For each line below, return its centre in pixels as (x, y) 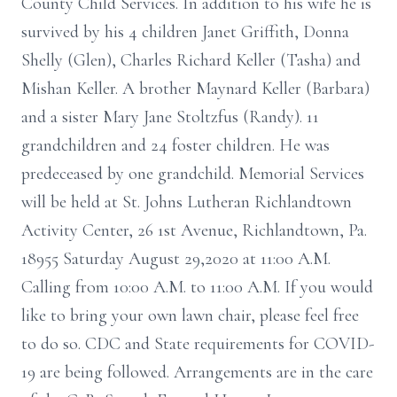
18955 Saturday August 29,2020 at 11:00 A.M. (176, 259)
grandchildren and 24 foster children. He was (175, 145)
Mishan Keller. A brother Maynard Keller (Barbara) (195, 89)
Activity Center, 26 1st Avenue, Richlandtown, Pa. (194, 230)
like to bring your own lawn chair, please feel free (190, 315)
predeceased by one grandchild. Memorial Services (193, 174)
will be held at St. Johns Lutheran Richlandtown (187, 202)
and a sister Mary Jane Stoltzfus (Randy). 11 (170, 117)
